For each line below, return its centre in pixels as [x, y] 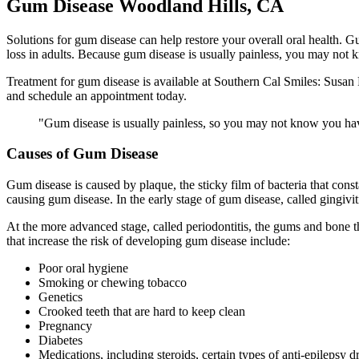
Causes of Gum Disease [82, 154]
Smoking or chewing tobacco [113, 283]
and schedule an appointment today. [97, 95]
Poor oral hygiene [83, 268]
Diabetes [61, 341]
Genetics [61, 297]
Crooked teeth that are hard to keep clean [142, 312]
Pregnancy [65, 326]
